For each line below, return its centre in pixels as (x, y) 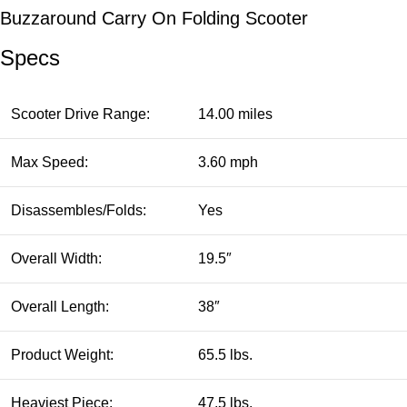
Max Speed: (50, 162)
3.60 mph (228, 162)
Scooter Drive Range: (80, 114)
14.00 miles (235, 114)
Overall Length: (60, 306)
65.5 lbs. (225, 354)
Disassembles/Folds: (79, 210)
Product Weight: (62, 354)
